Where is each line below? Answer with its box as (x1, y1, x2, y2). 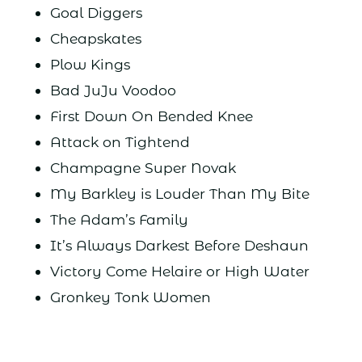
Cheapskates (49, 30, 141, 48)
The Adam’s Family (49, 211, 188, 229)
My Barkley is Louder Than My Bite (49, 185, 309, 203)
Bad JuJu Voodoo (49, 82, 176, 99)
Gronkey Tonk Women (49, 288, 211, 306)
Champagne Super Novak (49, 159, 236, 177)
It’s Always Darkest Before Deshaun (49, 237, 309, 255)
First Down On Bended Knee (49, 107, 253, 125)
